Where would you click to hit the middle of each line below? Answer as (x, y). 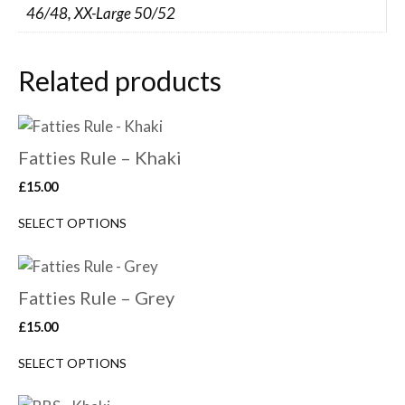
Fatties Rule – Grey (96, 297)
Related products (120, 80)
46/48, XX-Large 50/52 (100, 13)
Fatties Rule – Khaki (100, 157)
